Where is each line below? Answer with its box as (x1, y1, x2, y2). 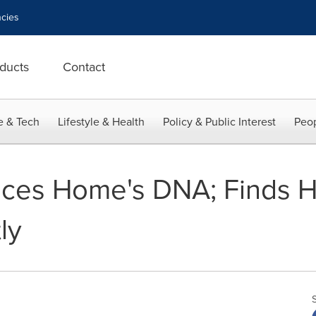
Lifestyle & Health (58, 114, 145, 130)
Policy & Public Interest (163, 114, 276, 130)
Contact (63, 58, 105, 76)
